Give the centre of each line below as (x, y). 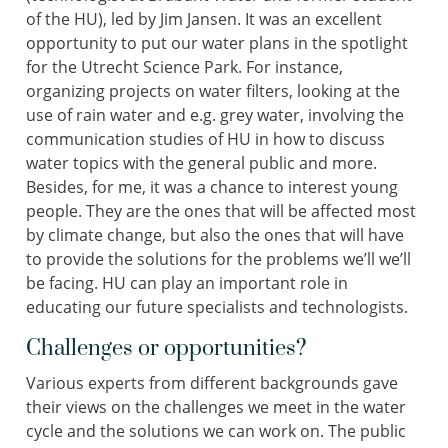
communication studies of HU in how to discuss (205, 139)
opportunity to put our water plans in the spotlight (217, 43)
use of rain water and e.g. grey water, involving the (215, 115)
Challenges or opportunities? (166, 348)
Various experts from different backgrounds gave (212, 383)
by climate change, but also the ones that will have (215, 235)
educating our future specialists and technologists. (217, 307)
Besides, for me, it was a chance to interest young (212, 187)
